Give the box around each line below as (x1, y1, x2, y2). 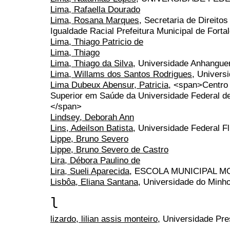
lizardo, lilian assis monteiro (50, 214, 158, 224)
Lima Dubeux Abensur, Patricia (50, 80, 168, 90)
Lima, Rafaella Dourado (50, 4, 140, 15)
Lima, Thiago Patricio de (50, 36, 143, 47)
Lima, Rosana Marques (50, 15, 139, 26)
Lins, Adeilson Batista (50, 123, 133, 133)
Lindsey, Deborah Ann (50, 112, 134, 123)
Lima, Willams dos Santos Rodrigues (50, 69, 192, 80)
